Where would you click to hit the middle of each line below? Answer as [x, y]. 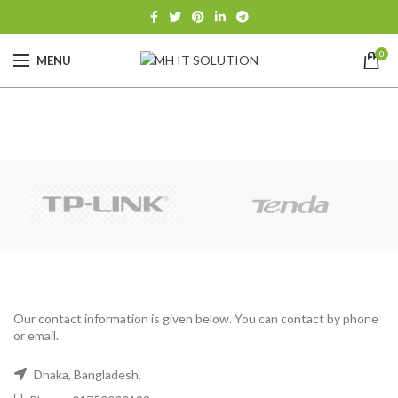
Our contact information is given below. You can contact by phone [196, 318]
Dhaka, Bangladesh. [86, 374]
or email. [36, 335]
